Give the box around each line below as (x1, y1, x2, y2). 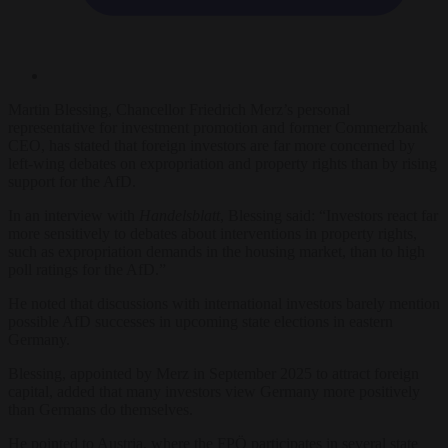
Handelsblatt (139, 206, 220, 224)
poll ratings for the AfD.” (8, 260, 166, 278)
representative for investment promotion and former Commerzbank (8, 118, 428, 136)
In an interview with (8, 206, 139, 224)
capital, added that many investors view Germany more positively (8, 382, 420, 400)
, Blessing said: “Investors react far (220, 206, 438, 224)
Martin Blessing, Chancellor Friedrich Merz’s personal (8, 100, 350, 118)
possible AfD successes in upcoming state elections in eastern (8, 312, 393, 330)
